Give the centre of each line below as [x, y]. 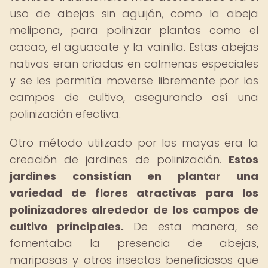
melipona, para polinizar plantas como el [134, 30]
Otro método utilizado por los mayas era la [134, 143]
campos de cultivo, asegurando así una [134, 97]
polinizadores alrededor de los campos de [134, 210]
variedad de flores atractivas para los [134, 193]
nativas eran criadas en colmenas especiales [134, 64]
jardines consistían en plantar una [134, 176]
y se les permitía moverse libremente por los [134, 80]
